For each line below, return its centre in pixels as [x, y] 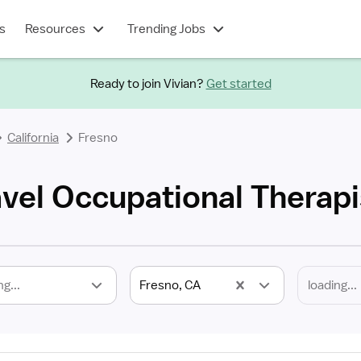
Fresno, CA [170, 285]
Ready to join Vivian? [147, 83]
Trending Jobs [166, 29]
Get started [239, 83]
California [33, 138]
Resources [55, 29]
